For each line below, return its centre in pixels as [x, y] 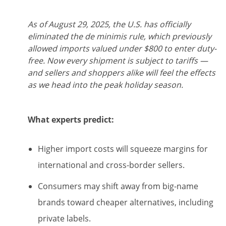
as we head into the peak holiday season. [105, 84]
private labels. [64, 218]
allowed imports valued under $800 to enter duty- [122, 48]
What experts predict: [71, 119]
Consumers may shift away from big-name [118, 186]
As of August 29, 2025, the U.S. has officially [109, 24]
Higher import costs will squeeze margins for [123, 149]
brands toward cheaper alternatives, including [126, 202]
